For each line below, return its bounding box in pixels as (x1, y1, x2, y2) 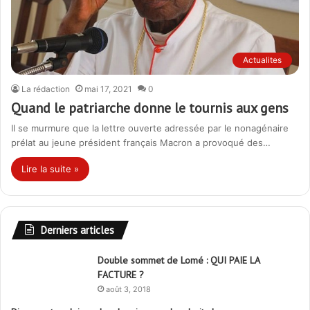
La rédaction (21, 83, 70, 94)
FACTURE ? (98, 268, 144, 281)
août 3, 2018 (106, 284, 151, 294)
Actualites (243, 54, 282, 65)
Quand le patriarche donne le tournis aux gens (11, 98, 289, 117)
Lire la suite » (21, 163, 79, 174)
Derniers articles (41, 223, 114, 237)
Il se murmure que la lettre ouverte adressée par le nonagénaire (11, 122, 289, 134)
